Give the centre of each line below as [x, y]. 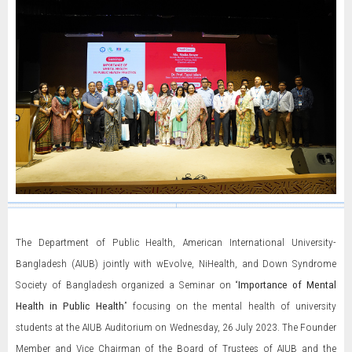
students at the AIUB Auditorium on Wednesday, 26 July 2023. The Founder [176, 327]
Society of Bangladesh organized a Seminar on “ [127, 284]
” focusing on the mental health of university [230, 306]
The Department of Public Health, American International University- [176, 242]
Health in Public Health [70, 306]
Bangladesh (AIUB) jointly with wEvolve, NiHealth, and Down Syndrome [176, 263]
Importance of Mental [288, 284]
